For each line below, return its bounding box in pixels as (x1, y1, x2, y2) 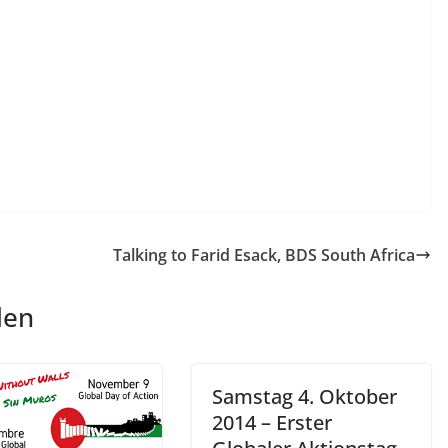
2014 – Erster (212, 408, 332, 436)
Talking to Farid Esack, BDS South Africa (113, 243, 415, 266)
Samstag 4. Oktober (212, 382, 397, 410)
